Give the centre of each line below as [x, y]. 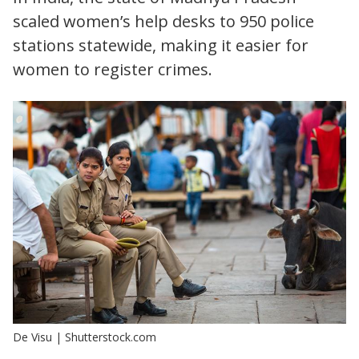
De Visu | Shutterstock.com [85, 337]
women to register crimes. [113, 70]
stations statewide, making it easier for [161, 46]
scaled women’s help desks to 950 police [163, 22]
